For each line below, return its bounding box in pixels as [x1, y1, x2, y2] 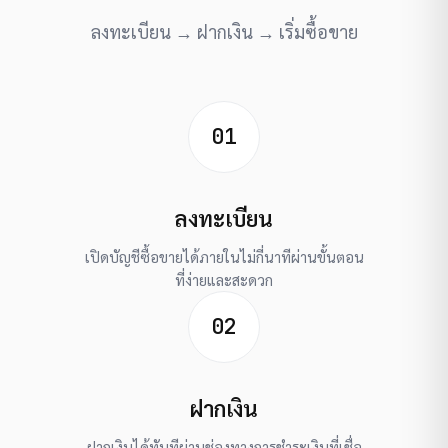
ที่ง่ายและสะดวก [175, 269, 273, 289]
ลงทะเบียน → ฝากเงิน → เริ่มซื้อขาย [90, 19, 358, 43]
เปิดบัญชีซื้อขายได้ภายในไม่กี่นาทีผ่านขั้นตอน [84, 246, 364, 266]
